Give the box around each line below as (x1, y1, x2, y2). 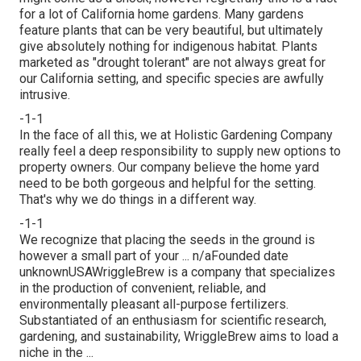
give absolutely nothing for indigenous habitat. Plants (19, 38, 317, 54)
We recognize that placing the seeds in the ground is (19, 231, 315, 247)
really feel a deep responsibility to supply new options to (19, 143, 341, 159)
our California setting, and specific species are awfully (19, 70, 324, 86)
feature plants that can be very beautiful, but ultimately (19, 22, 323, 38)
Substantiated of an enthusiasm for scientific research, (19, 312, 326, 328)
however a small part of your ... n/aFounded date (19, 247, 288, 263)
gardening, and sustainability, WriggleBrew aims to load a (19, 328, 338, 344)
